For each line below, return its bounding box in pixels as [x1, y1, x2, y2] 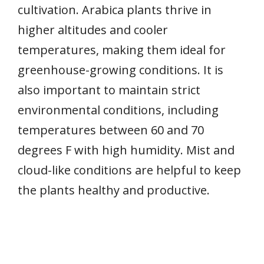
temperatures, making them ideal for [18, 41, 226, 58]
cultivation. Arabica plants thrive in [18, 1, 212, 18]
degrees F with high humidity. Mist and [18, 141, 235, 158]
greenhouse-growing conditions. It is [18, 61, 223, 78]
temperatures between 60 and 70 [18, 121, 204, 138]
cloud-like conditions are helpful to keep [18, 161, 241, 178]
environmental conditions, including [18, 101, 219, 118]
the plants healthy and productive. [18, 181, 210, 198]
